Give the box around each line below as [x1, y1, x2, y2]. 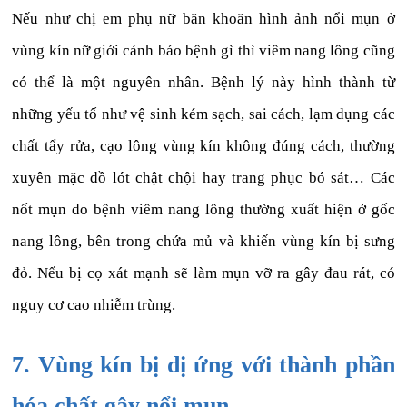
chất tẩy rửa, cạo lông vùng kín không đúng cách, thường [12, 137, 395, 155]
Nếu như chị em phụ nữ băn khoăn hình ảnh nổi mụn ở [12, 10, 395, 28]
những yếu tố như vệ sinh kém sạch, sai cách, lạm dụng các [12, 105, 395, 124]
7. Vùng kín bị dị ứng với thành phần [12, 352, 395, 379]
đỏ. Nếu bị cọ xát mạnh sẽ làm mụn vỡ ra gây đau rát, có [12, 264, 395, 283]
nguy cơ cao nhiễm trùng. [12, 296, 176, 314]
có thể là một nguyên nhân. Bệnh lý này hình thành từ [12, 74, 395, 92]
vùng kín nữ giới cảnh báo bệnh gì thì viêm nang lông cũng [12, 42, 395, 60]
